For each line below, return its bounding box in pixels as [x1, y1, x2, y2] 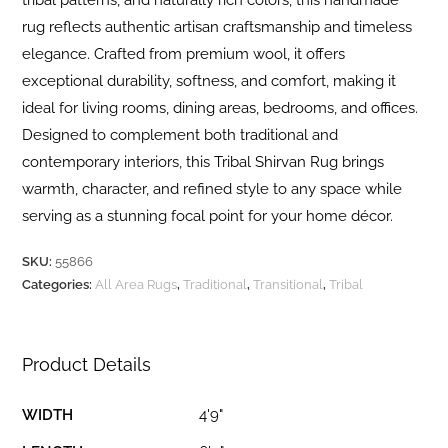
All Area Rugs [95, 277, 178, 293]
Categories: [22, 277, 96, 293]
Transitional [253, 277, 324, 293]
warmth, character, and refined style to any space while [22, 180, 403, 199]
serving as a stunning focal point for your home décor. [22, 207, 394, 226]
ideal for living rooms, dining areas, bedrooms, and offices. [22, 99, 419, 118]
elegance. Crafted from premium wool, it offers [22, 45, 346, 64]
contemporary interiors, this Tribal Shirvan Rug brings [22, 153, 385, 172]
